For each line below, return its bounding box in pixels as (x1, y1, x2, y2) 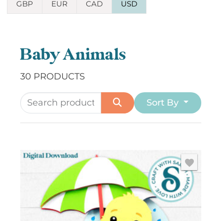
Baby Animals (20, 44, 126, 66)
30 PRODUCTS (20, 71, 85, 82)
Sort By (147, 97, 182, 109)
